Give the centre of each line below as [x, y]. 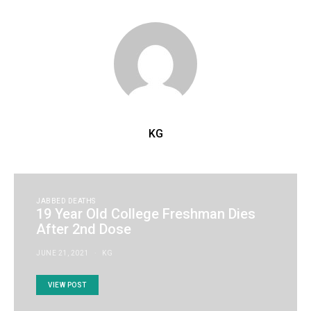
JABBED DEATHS [66, 201]
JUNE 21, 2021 [62, 253]
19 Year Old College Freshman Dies [146, 214]
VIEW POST [67, 285]
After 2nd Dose [84, 229]
